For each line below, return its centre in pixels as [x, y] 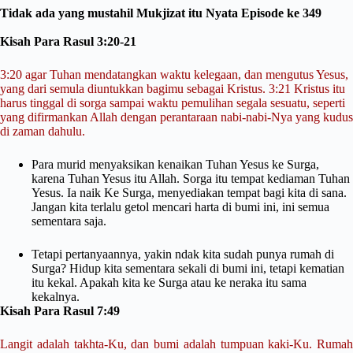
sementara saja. [71, 221]
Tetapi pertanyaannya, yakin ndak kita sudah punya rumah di [183, 254]
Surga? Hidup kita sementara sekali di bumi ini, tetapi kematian [188, 268]
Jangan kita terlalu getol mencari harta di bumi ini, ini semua [180, 206]
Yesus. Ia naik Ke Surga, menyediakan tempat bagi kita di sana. [189, 192]
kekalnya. [57, 296]
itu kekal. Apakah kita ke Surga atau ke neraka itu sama [169, 282]
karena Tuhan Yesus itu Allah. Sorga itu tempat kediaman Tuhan [191, 178]
